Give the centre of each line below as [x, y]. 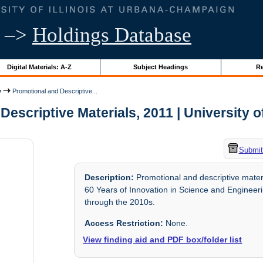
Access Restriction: [124, 223]
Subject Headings [160, 67]
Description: [109, 178]
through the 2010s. [120, 202]
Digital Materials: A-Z [39, 67]
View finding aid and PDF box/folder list [163, 239]
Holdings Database [112, 35]
